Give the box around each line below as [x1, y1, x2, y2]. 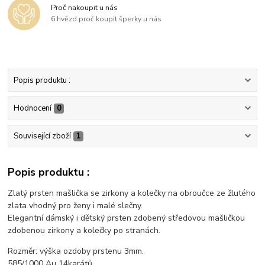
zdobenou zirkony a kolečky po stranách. [8, 224, 161, 236]
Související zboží [13, 131, 71, 142]
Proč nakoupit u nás [51, 2, 118, 13]
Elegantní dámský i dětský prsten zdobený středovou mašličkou [8, 212, 245, 224]
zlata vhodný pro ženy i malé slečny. [8, 199, 143, 211]
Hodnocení [13, 103, 51, 114]
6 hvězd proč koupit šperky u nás [51, 14, 162, 24]
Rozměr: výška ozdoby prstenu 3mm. [8, 245, 144, 257]
